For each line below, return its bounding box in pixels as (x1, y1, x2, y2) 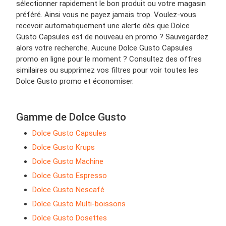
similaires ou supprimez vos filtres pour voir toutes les (16, 66, 198, 75)
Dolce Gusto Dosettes (32, 213, 107, 223)
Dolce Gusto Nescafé (32, 185, 104, 195)
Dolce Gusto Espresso (32, 171, 107, 181)
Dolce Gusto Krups (32, 143, 95, 152)
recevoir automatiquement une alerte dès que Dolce (16, 21, 190, 31)
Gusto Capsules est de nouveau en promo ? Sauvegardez (16, 32, 208, 42)
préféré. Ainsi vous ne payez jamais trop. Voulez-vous (16, 10, 196, 20)
